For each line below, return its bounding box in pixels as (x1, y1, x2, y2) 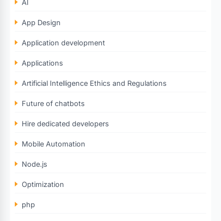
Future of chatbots (22, 99, 85, 108)
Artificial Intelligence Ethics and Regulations (22, 78, 167, 87)
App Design (22, 18, 61, 27)
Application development (22, 38, 105, 47)
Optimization (22, 180, 64, 188)
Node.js (22, 159, 47, 168)
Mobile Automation (22, 139, 85, 148)
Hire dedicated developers (22, 119, 109, 128)
